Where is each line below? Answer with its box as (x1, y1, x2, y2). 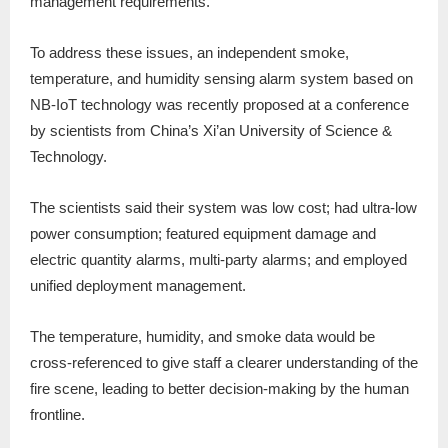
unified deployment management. (30, 277, 246, 295)
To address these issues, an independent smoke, (30, 44, 349, 62)
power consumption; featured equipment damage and (30, 225, 376, 243)
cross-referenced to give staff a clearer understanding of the (30, 354, 418, 372)
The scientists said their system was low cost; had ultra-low (30, 199, 417, 217)
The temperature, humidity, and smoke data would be (30, 328, 375, 346)
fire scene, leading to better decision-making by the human (30, 380, 409, 398)
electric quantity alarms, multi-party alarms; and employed (30, 251, 407, 269)
